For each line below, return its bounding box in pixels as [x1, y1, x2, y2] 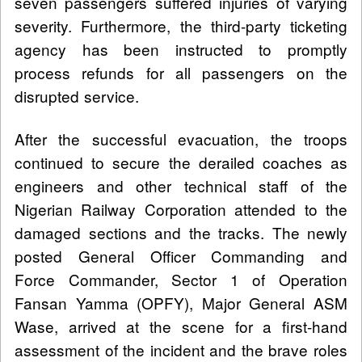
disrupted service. [15, 84, 139, 107]
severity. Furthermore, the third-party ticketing [15, 14, 347, 36]
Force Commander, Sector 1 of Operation [15, 267, 347, 290]
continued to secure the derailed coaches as [15, 150, 347, 173]
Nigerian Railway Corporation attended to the [15, 197, 347, 220]
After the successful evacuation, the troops [15, 127, 347, 149]
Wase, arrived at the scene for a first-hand [15, 314, 347, 337]
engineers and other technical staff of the [15, 174, 347, 196]
